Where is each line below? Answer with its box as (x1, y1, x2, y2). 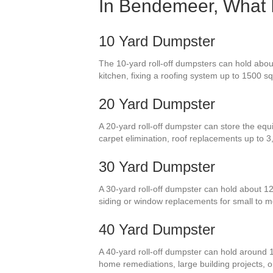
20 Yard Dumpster (99, 95, 215, 112)
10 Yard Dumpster (99, 32, 215, 49)
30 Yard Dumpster (99, 158, 215, 175)
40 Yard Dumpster (99, 221, 215, 238)
